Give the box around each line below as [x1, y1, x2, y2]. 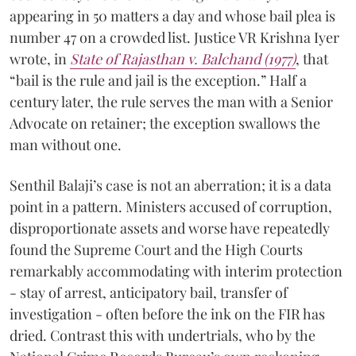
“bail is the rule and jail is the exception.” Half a [10, 71, 307, 91]
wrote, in [10, 49, 70, 69]
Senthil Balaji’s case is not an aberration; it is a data [10, 176, 331, 195]
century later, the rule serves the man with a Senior [10, 92, 333, 112]
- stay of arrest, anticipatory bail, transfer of [10, 283, 288, 303]
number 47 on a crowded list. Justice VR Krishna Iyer [10, 28, 339, 48]
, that [296, 49, 328, 69]
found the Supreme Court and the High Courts [10, 240, 303, 260]
